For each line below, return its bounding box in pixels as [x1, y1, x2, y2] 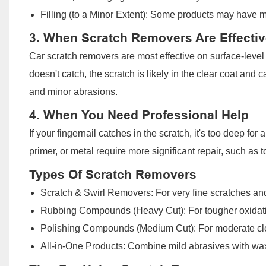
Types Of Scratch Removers [28, 167, 197, 182]
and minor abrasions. [28, 86, 118, 97]
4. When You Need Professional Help [28, 107, 249, 122]
